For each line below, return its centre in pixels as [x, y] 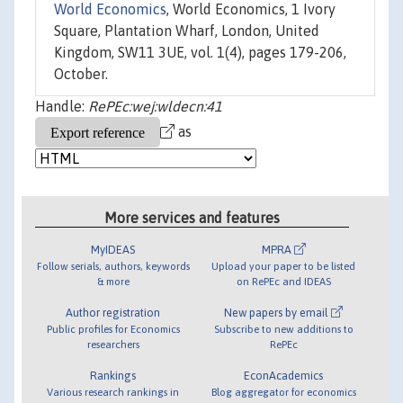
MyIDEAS [113, 249]
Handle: [62, 107]
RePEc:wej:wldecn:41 [155, 107]
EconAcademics [284, 375]
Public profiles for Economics [113, 328]
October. [81, 74]
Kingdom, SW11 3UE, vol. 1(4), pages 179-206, [200, 53]
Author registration [113, 312]
